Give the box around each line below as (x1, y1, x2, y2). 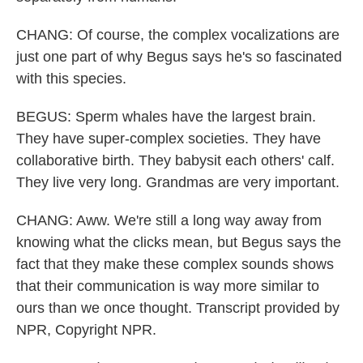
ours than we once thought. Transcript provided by (16, 300, 340, 316)
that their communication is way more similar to (16, 278, 319, 294)
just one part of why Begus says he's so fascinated (16, 49, 342, 65)
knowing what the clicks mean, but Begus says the (16, 234, 341, 250)
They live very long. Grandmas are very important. (16, 174, 340, 190)
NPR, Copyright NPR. (16, 322, 156, 338)
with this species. (16, 70, 126, 87)
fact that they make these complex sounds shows (16, 256, 334, 272)
